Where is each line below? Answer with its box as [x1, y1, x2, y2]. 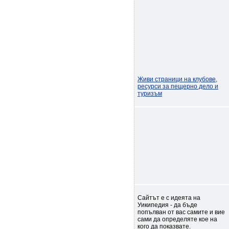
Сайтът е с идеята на [138, 194, 200, 201]
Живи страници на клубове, [138, 76, 217, 83]
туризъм [138, 90, 162, 97]
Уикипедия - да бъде [138, 201, 197, 209]
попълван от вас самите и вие [138, 209, 225, 216]
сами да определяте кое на [138, 216, 217, 223]
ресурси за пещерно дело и [138, 83, 218, 90]
